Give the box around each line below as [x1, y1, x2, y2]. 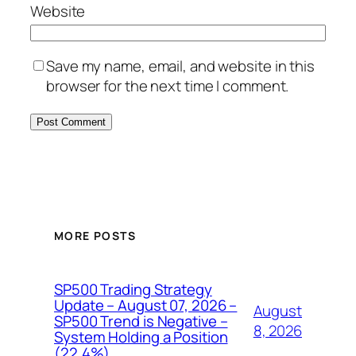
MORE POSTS [54, 227, 136, 243]
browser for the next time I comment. [46, 75, 289, 96]
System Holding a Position [54, 326, 228, 347]
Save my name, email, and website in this [46, 55, 315, 76]
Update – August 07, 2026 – [54, 294, 238, 315]
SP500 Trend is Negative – [54, 310, 228, 331]
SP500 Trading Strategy [54, 278, 212, 300]
